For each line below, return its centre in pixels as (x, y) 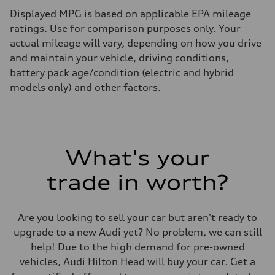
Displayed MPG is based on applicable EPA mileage (130, 13)
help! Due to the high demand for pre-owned (137, 246)
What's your (137, 158)
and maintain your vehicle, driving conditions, (119, 57)
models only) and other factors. (85, 87)
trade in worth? (137, 182)
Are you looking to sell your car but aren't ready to (137, 217)
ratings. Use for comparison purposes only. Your (125, 28)
